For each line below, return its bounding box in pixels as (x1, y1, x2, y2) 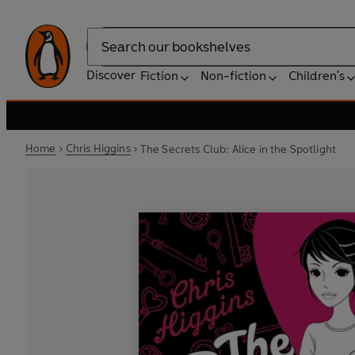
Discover (86, 67, 136, 82)
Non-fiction (200, 68, 266, 83)
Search (86, 47, 126, 63)
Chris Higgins (65, 142, 131, 155)
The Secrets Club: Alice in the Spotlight (139, 142, 337, 156)
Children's (288, 68, 345, 83)
